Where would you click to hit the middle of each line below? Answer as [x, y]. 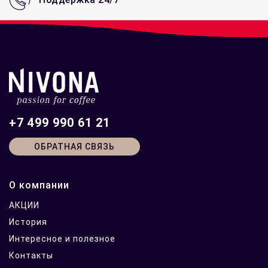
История [28, 222]
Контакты [31, 256]
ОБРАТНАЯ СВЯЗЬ [74, 147]
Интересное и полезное [62, 239]
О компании [39, 185]
